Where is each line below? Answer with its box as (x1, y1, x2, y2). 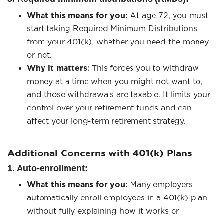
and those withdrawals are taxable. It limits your (27, 89, 210, 99)
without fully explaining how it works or (27, 206, 179, 216)
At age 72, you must (130, 10, 208, 20)
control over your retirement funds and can (27, 103, 192, 112)
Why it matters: (27, 63, 89, 73)
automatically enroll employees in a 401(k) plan (27, 193, 207, 202)
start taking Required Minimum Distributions (27, 23, 197, 33)
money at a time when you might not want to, (27, 76, 202, 86)
